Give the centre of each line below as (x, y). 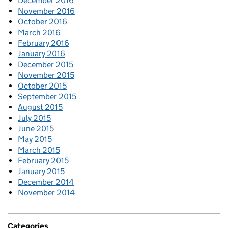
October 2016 (42, 21)
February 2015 (43, 160)
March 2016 (39, 32)
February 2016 (44, 43)
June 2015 (36, 128)
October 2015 (42, 85)
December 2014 (46, 182)
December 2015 (46, 64)
